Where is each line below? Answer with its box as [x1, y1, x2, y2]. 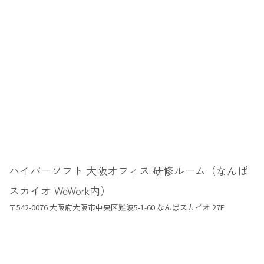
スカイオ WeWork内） [9, 182, 111, 198]
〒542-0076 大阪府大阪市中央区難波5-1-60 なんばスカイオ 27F [9, 201, 224, 213]
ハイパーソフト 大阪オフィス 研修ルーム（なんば [9, 162, 248, 178]
